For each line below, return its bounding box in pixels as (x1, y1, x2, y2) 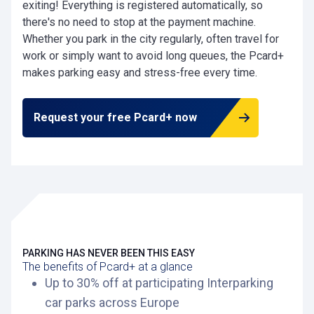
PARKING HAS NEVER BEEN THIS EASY (22, 247, 195, 259)
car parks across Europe (45, 295, 179, 310)
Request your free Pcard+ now (34, 111, 197, 124)
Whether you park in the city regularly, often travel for (22, 32, 279, 46)
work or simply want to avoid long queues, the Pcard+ (22, 49, 284, 62)
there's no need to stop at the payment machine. (22, 15, 256, 29)
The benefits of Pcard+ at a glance (22, 260, 193, 273)
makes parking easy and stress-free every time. (22, 66, 257, 79)
